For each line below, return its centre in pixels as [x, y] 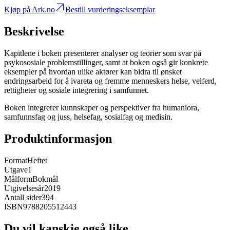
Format [16, 161]
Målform [18, 179]
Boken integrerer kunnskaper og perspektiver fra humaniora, [102, 108]
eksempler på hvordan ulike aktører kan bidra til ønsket [93, 72]
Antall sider [23, 198]
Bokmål [45, 179]
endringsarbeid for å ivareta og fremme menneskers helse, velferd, [110, 81]
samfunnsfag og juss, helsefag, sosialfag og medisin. [88, 117]
